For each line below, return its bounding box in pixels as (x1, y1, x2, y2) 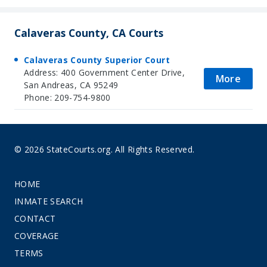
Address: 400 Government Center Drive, (24, 66, 185, 78)
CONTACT (14, 213, 56, 225)
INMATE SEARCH (14, 195, 83, 207)
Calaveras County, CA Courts (14, 26, 163, 40)
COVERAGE (14, 230, 59, 242)
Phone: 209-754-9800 (24, 91, 111, 103)
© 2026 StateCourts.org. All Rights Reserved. (14, 144, 195, 156)
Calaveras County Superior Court (24, 54, 170, 66)
